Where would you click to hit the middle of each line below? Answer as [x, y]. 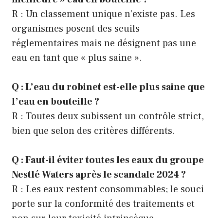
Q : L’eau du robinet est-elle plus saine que [108, 87]
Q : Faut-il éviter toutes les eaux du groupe [108, 160]
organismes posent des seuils [76, 29]
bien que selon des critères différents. [93, 131]
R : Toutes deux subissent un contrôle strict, [108, 116]
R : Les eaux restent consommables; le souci [108, 189]
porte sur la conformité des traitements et [103, 204]
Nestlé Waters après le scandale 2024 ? [99, 175]
